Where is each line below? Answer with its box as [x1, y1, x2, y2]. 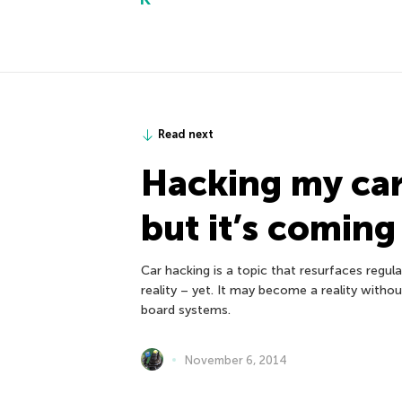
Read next [158, 127, 214, 142]
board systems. [141, 302, 231, 319]
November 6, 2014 [185, 353, 287, 367]
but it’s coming [141, 206, 396, 250]
